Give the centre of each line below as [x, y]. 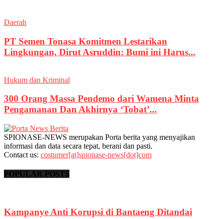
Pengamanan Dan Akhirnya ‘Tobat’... [80, 109]
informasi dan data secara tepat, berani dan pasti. [78, 146]
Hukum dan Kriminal [37, 80]
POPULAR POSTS [37, 174]
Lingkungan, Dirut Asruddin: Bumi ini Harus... [100, 52]
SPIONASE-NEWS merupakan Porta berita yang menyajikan [99, 137]
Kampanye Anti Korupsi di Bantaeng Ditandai [98, 212]
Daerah [15, 22]
